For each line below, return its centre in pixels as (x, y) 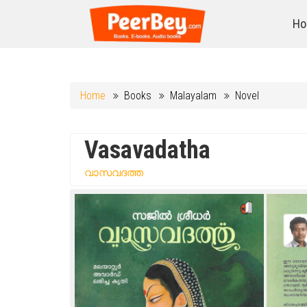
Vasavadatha (147, 150)
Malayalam (193, 96)
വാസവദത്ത (114, 172)
